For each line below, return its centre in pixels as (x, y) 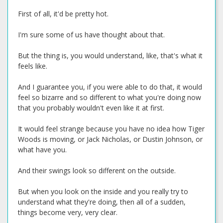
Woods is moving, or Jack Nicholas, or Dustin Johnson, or (110, 139)
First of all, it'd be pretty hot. (63, 14)
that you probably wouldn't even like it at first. (91, 108)
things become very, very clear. (68, 212)
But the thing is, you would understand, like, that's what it (110, 56)
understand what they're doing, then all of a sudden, (102, 202)
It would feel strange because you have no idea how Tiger (111, 129)
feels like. (33, 66)
